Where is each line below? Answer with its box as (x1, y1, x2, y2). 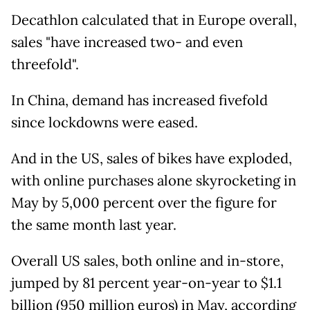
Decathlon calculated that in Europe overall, (11, 11, 297, 30)
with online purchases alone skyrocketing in (11, 172, 296, 190)
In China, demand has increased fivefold (11, 91, 268, 110)
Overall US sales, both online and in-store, (11, 252, 284, 271)
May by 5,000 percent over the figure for (11, 194, 277, 212)
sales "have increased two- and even (11, 33, 243, 52)
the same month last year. (11, 216, 180, 235)
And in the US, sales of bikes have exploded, (11, 149, 292, 168)
